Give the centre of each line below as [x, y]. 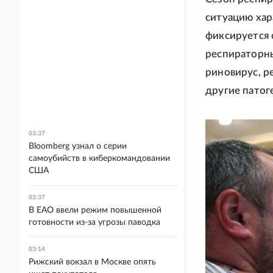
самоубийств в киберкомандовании [99, 158]
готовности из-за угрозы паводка [94, 222]
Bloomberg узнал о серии [78, 146]
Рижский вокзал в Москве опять [92, 262]
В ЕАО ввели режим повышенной [95, 210]
